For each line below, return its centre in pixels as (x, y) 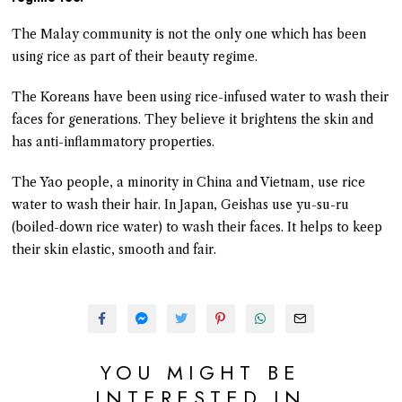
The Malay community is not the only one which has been (189, 35)
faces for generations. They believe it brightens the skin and (193, 120)
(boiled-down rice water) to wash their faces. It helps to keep (197, 227)
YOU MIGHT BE (201, 373)
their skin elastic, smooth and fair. (114, 250)
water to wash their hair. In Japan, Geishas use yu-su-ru (181, 205)
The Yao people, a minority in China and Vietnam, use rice (189, 183)
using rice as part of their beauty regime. (135, 57)
